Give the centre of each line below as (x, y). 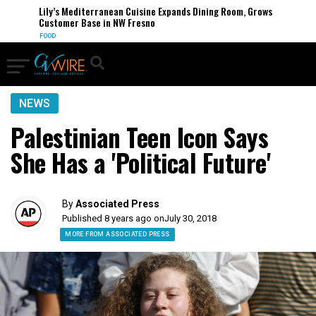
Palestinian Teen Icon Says (139, 137)
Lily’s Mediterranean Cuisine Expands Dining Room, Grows (149, 11)
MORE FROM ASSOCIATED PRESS (117, 234)
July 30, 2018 (191, 218)
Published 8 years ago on (114, 218)
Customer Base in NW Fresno (90, 22)
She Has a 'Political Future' (140, 162)
